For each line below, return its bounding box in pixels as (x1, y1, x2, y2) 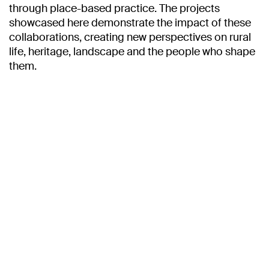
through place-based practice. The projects (9, 1, 220, 16)
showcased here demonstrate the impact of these (9, 16, 251, 30)
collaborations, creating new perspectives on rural (9, 30, 251, 44)
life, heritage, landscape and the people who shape (9, 44, 255, 59)
